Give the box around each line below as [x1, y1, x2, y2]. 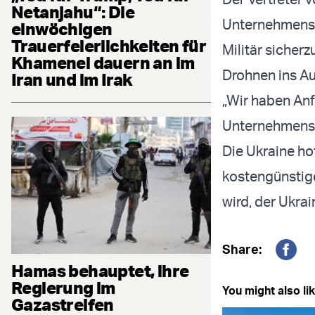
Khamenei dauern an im [11, 51, 195, 73]
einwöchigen [11, 18, 112, 39]
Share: [222, 241, 262, 257]
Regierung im [11, 277, 115, 299]
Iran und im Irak [11, 68, 133, 90]
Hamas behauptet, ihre [11, 260, 189, 282]
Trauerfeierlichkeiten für [11, 34, 206, 56]
